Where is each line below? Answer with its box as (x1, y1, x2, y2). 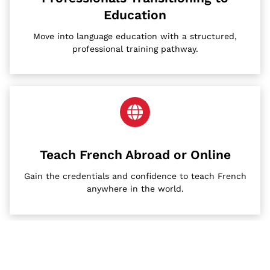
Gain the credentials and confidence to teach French (24, 171, 246, 181)
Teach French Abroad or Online (39, 147, 231, 163)
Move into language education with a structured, (33, 31, 237, 42)
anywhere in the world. (86, 184, 184, 194)
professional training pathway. (72, 44, 198, 54)
